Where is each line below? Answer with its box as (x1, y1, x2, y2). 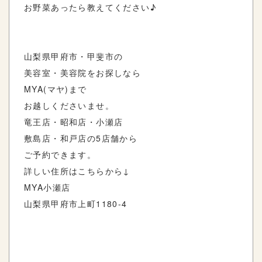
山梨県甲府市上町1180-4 (24, 197, 127, 209)
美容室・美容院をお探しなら (24, 66, 142, 78)
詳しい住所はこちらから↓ (24, 164, 130, 177)
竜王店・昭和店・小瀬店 (24, 115, 123, 127)
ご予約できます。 (24, 148, 96, 160)
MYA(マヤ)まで (24, 82, 87, 95)
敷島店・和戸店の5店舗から (24, 132, 138, 144)
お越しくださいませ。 (24, 99, 114, 111)
